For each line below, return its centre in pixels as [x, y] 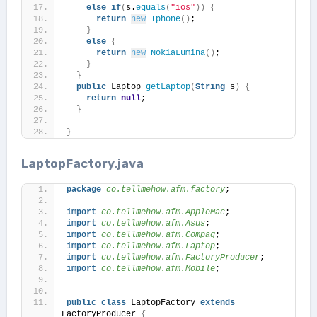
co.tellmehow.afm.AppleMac [160, 212]
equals [150, 7]
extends [217, 302]
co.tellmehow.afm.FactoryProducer [178, 257]
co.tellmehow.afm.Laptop [155, 246]
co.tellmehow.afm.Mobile [155, 269]
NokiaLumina [178, 53]
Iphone [165, 19]
